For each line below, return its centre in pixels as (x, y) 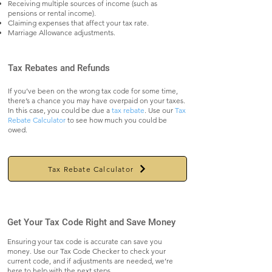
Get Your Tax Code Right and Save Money (91, 222)
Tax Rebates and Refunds (59, 68)
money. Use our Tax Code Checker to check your (87, 251)
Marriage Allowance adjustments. (62, 32)
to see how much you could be (117, 120)
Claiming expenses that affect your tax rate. (78, 23)
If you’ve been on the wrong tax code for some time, (93, 91)
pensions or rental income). (52, 13)
